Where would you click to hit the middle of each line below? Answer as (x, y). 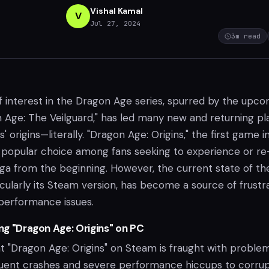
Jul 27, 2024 (115, 23)
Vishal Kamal (116, 11)
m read (248, 36)
